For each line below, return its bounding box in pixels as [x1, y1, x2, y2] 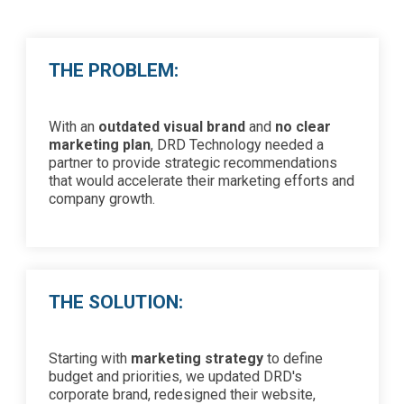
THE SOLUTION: [48, 291, 188, 313]
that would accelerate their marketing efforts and [48, 172, 354, 189]
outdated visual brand [97, 118, 245, 135]
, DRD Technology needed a [150, 136, 324, 153]
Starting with [48, 350, 131, 367]
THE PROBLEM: [48, 60, 183, 81]
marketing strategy [130, 350, 263, 367]
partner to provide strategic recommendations [48, 154, 337, 171]
